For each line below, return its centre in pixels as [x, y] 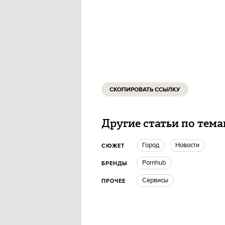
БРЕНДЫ [115, 163]
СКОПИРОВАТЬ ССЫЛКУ [145, 89]
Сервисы [157, 180]
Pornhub [156, 162]
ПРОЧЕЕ [114, 181]
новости [190, 145]
